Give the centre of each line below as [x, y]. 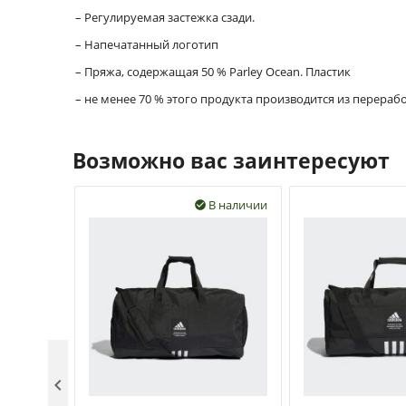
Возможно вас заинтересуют [231, 160]
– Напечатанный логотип [145, 44]
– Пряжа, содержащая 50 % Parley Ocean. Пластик [212, 72]
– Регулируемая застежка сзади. [164, 17]
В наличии [238, 205]
